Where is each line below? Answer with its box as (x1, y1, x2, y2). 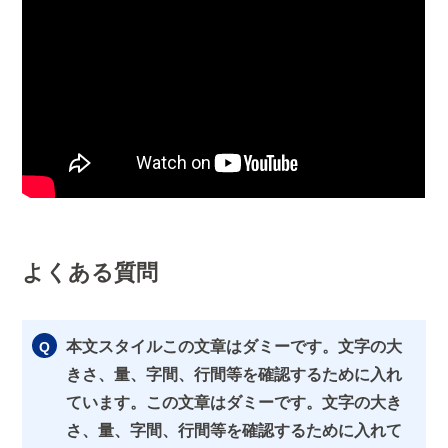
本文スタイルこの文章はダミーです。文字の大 (65, 338, 402, 356)
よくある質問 (22, 260, 159, 286)
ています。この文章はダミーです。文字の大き (65, 394, 402, 412)
